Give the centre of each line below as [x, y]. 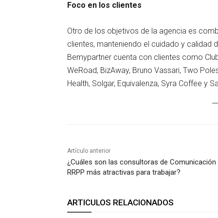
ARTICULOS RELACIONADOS [120, 203]
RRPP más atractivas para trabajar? [124, 173]
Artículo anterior [89, 151]
